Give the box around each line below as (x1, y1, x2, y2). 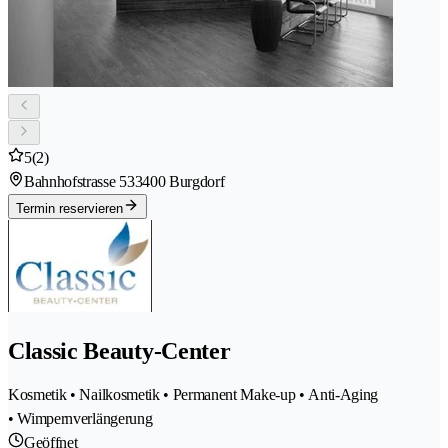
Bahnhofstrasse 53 (24, 173, 135, 191)
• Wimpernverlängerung (8, 410, 153, 428)
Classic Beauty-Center (8, 338, 231, 365)
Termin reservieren (16, 201, 123, 217)
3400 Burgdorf (134, 173, 225, 191)
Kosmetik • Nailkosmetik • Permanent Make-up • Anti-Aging (8, 386, 379, 404)
